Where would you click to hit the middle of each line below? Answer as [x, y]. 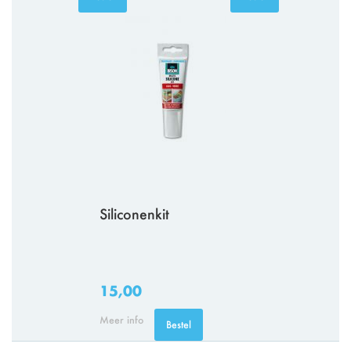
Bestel [179, 324]
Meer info [121, 319]
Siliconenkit [134, 213]
